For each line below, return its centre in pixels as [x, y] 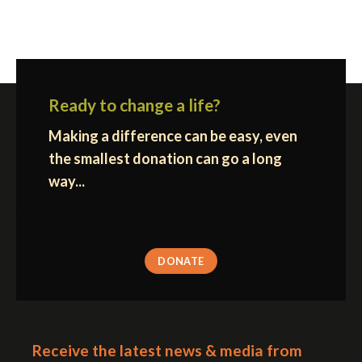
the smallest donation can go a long [165, 158]
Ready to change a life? [135, 104]
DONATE [181, 261]
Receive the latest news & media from [167, 350]
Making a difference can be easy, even [173, 135]
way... [67, 181]
